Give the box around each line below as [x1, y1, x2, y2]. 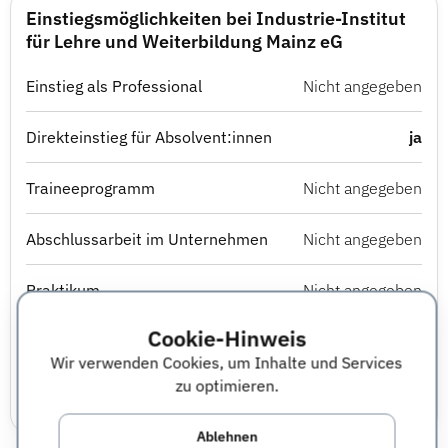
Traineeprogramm [26, 178, 155, 198]
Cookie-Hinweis [147, 323, 306, 353]
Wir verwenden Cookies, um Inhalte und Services [50, 352, 403, 373]
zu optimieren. [175, 375, 278, 396]
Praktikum [26, 280, 100, 300]
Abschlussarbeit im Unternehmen [26, 229, 268, 249]
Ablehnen [196, 427, 257, 446]
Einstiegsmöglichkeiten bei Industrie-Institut [26, 7, 406, 30]
